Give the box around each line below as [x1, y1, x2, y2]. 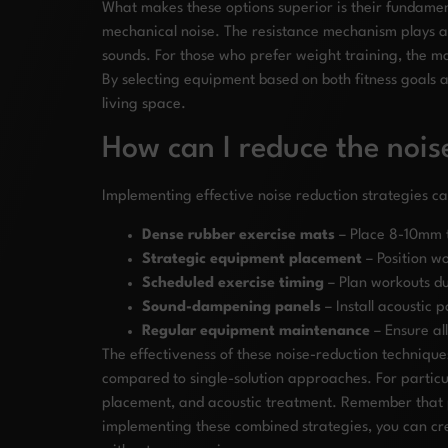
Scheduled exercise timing [142, 275, 324, 291]
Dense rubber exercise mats [142, 227, 335, 243]
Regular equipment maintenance [142, 323, 370, 339]
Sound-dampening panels [142, 299, 321, 315]
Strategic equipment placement [142, 251, 362, 267]
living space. [102, 96, 186, 112]
